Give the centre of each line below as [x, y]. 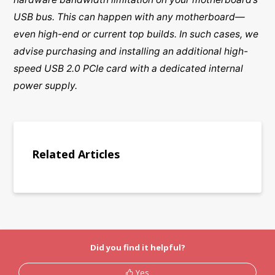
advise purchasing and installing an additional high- [131, 52]
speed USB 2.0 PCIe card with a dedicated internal [129, 69]
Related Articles [76, 154]
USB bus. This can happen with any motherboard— [130, 17]
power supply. [46, 86]
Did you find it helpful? [137, 248]
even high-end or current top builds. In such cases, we [136, 34]
